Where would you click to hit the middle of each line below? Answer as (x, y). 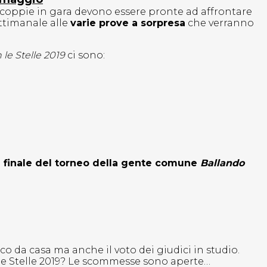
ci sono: (86, 55)
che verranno (220, 23)
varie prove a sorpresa (128, 23)
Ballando (221, 163)
